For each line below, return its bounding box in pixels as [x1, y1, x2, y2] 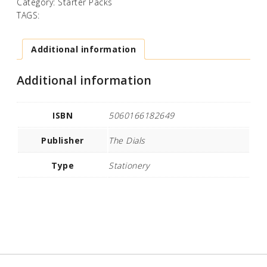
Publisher [41, 134, 84, 146]
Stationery [108, 159, 149, 171]
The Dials [108, 134, 145, 146]
